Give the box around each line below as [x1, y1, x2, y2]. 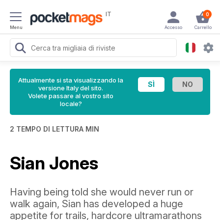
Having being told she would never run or [10, 186, 193, 198]
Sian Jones [10, 152, 98, 174]
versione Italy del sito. [38, 84, 103, 92]
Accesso [165, 25, 182, 30]
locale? [59, 100, 82, 108]
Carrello [194, 25, 212, 30]
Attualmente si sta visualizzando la [18, 76, 123, 84]
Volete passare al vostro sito [28, 92, 113, 100]
